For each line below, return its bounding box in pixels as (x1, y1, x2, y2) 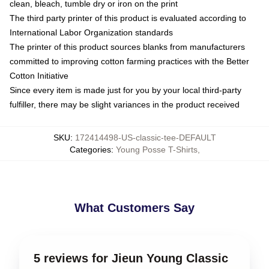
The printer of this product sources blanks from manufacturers (10, 41, 245, 52)
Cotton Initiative (10, 70, 68, 80)
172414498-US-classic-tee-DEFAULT (74, 132, 216, 142)
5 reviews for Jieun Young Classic (34, 251, 228, 265)
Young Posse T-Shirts (115, 144, 198, 154)
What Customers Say (74, 201, 195, 214)
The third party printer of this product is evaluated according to (10, 13, 246, 23)
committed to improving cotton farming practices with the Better (10, 56, 249, 66)
